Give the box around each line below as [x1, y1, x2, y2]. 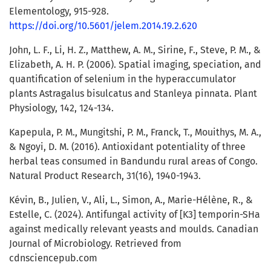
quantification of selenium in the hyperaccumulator [9, 73, 236, 85]
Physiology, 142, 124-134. [9, 102, 114, 114]
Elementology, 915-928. [9, 5, 109, 18]
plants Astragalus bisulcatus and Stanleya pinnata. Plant [9, 88, 257, 100]
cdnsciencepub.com [9, 252, 97, 264]
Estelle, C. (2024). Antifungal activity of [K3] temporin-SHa [9, 209, 260, 221]
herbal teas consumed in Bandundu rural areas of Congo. [9, 155, 258, 168]
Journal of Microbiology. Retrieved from [9, 238, 181, 250]
